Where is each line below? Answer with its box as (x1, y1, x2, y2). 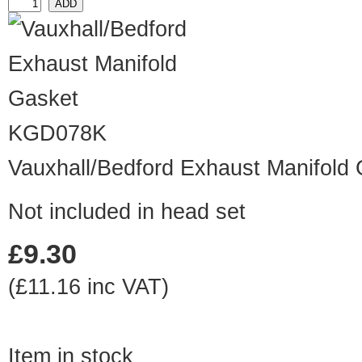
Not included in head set (8, 200, 246, 225)
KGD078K (8, 121, 107, 146)
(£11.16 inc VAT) (8, 275, 169, 300)
